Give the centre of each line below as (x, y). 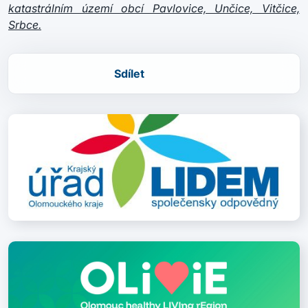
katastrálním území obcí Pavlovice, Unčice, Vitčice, (154, 8)
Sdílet (129, 73)
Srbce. (25, 25)
